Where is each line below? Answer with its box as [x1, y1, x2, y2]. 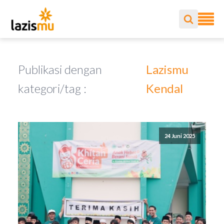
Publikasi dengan [18, 62, 102, 76]
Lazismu [145, 62, 189, 76]
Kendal [145, 81, 183, 95]
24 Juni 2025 [164, 132, 195, 139]
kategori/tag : [18, 81, 86, 95]
